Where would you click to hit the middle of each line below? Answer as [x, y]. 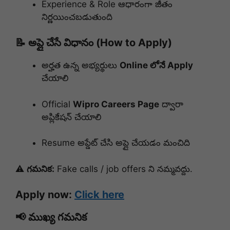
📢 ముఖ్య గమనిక [51, 217]
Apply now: [45, 195]
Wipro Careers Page [116, 104]
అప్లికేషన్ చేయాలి [71, 117]
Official [57, 104]
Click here [99, 195]
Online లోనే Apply [156, 65]
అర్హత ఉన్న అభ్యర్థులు [81, 65]
